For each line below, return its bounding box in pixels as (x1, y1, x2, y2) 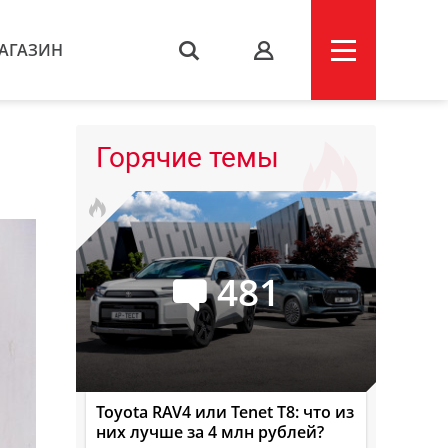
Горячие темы (96, 141, 279, 174)
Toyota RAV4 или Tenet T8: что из (96, 401, 354, 423)
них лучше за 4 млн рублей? (96, 421, 324, 443)
